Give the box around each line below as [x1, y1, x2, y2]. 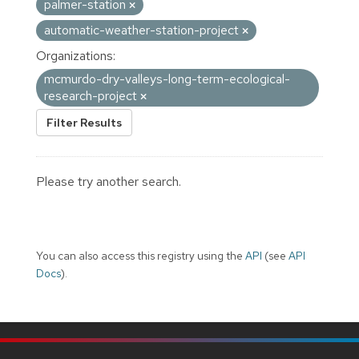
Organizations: [36, 46, 115, 64]
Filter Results [46, 115, 122, 130]
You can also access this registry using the [36, 248, 245, 263]
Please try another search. [36, 172, 181, 190]
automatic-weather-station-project [44, 21, 242, 38]
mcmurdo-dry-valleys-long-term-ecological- [44, 70, 290, 87]
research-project [44, 87, 140, 104]
